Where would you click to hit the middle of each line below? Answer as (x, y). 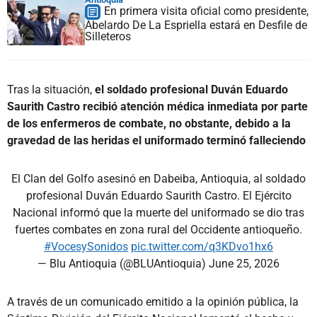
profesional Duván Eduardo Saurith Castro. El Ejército (158, 195)
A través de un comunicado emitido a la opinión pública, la (153, 301)
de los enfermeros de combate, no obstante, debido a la (149, 123)
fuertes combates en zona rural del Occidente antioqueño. (158, 229)
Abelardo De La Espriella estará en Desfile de (196, 25)
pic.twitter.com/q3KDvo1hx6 (202, 246)
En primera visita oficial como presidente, (206, 11)
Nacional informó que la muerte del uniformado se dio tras (158, 212)
